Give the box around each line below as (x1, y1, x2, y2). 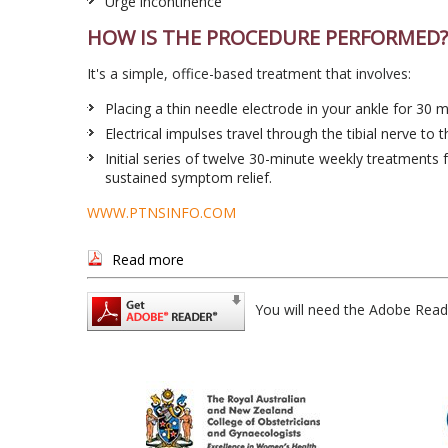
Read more (112, 250, 184, 269)
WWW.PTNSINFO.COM (87, 203, 236, 222)
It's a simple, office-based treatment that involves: (87, 64, 411, 83)
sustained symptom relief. (105, 168, 272, 187)
